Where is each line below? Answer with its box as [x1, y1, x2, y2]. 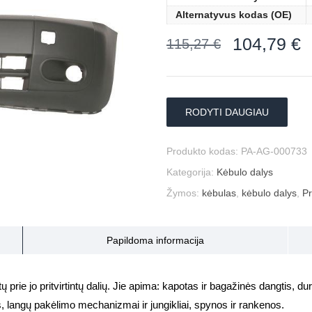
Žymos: [166, 187, 202, 198]
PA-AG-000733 [241, 146, 307, 157]
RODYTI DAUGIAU [185, 107, 269, 118]
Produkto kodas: [166, 146, 241, 157]
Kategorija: [166, 166, 217, 178]
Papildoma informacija [107, 235, 205, 246]
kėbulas [202, 187, 236, 198]
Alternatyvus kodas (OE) [175, 9, 292, 20]
